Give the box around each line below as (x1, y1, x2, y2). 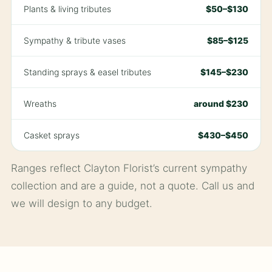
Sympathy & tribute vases (24, 35, 126, 46)
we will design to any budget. (11, 197, 152, 210)
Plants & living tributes (24, 4, 111, 15)
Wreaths (24, 98, 56, 109)
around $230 (194, 98, 248, 109)
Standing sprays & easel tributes (24, 67, 151, 78)
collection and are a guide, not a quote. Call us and (11, 180, 254, 192)
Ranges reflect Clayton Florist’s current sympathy (11, 162, 247, 175)
